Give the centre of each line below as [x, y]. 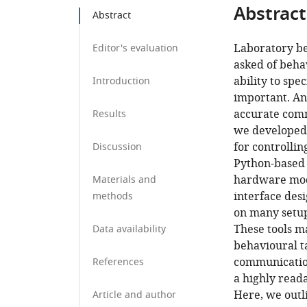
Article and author [134, 295]
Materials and [124, 180]
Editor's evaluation [135, 48]
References [118, 262]
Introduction [121, 81]
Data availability [129, 229]
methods [113, 196]
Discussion [117, 147]
